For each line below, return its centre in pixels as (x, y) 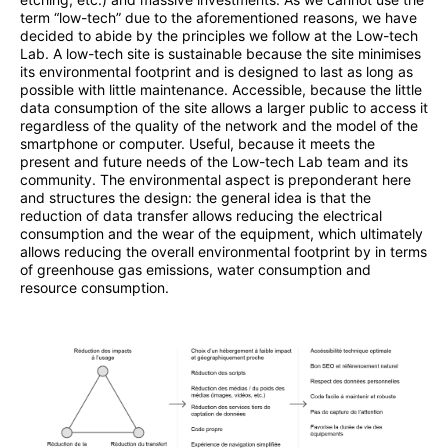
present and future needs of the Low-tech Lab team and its (214, 161)
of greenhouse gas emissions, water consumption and (195, 269)
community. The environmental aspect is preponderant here (215, 179)
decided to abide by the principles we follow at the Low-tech (219, 35)
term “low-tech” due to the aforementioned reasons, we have (218, 17)
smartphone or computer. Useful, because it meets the (197, 143)
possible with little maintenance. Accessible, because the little (221, 89)
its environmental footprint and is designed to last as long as (216, 71)
